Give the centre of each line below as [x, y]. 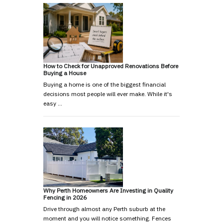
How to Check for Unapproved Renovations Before [111, 66]
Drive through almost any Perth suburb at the [104, 209]
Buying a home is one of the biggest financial [105, 85]
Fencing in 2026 [65, 198]
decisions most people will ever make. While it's [108, 94]
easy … [53, 104]
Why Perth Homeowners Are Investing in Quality [108, 191]
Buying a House [65, 73]
